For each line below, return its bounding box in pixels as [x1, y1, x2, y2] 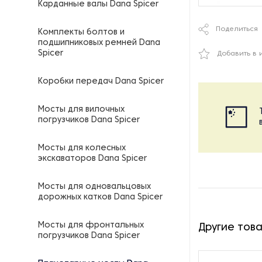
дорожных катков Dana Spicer [38, 194, 163, 201]
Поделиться [216, 26, 258, 33]
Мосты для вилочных [38, 106, 125, 113]
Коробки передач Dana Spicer [38, 78, 164, 85]
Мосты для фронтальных [38, 222, 144, 229]
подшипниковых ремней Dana [38, 39, 160, 47]
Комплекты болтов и [38, 29, 125, 36]
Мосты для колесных [38, 144, 126, 152]
